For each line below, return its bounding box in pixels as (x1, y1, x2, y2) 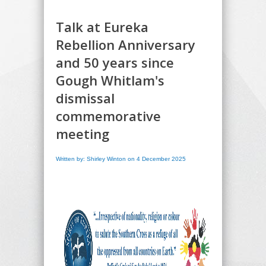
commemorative (56, 106, 161, 125)
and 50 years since (56, 53, 174, 71)
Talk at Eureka (56, 17, 148, 36)
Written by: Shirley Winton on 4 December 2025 (56, 155, 186, 162)
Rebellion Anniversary (56, 35, 195, 53)
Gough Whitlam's (56, 71, 164, 89)
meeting (56, 124, 109, 142)
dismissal (56, 88, 115, 107)
